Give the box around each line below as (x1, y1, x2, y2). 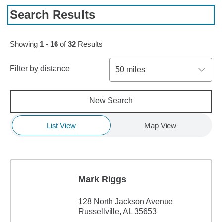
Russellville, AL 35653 (78, 207, 157, 216)
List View (46, 121, 76, 130)
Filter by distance (10, 64, 70, 73)
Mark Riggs (78, 174, 126, 184)
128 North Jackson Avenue (78, 197, 173, 206)
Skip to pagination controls (9, 22, 103, 30)
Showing (10, 40, 40, 48)
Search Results (10, 8, 95, 21)
